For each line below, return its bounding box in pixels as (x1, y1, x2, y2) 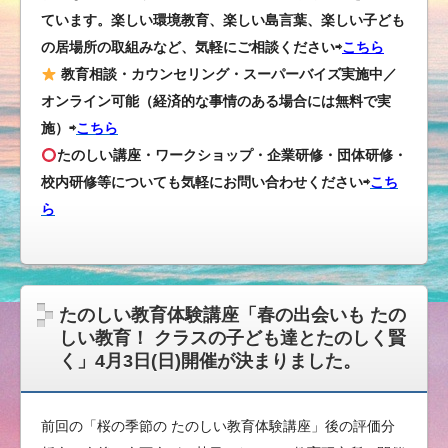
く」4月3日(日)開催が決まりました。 (59, 351, 361, 372)
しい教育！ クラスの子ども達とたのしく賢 (59, 328, 406, 349)
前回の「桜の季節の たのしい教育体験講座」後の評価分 (41, 418, 395, 435)
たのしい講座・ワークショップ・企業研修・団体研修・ (56, 147, 407, 164)
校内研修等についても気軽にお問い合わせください (41, 174, 363, 191)
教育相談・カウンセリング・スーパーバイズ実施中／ (60, 66, 397, 83)
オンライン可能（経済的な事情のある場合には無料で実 (41, 93, 391, 110)
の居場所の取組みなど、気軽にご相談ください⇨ (41, 39, 342, 56)
